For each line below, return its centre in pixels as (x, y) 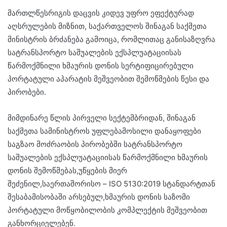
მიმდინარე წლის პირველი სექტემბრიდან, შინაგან (102, 118)
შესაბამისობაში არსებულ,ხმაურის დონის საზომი (99, 197)
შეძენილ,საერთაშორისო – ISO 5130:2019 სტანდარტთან (111, 184)
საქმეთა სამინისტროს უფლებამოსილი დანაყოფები (104, 131)
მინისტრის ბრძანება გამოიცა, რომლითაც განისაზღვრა (111, 39)
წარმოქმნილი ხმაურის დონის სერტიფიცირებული (101, 66)
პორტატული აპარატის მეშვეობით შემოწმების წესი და (108, 79)
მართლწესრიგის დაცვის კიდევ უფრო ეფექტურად (101, 13)
